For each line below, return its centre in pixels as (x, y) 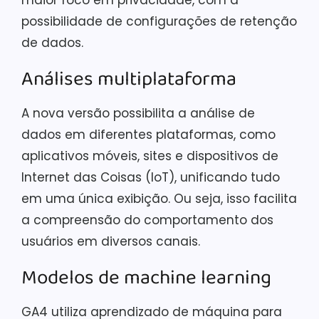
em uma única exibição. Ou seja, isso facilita (159, 199)
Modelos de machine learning (146, 278)
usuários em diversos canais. (111, 241)
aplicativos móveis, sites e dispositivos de (150, 156)
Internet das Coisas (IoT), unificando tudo (151, 177)
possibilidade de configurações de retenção (159, 21)
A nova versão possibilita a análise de (138, 113)
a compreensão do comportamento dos (147, 220)
